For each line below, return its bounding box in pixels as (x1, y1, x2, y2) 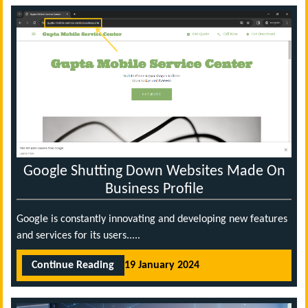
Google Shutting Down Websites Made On (23, 164, 285, 179)
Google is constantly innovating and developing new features (16, 213, 287, 225)
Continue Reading (32, 259, 115, 271)
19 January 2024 (124, 259, 199, 271)
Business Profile (104, 181, 203, 197)
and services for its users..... (16, 230, 140, 241)
